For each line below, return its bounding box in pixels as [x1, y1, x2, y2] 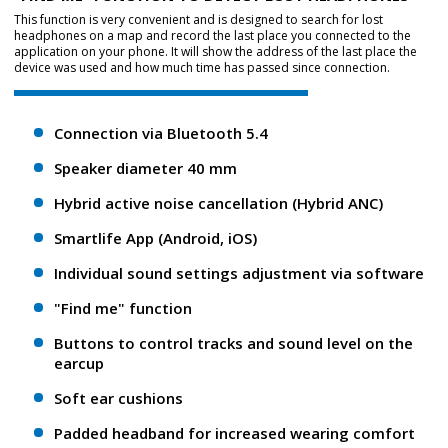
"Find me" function [54, 298, 192, 319]
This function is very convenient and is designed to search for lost [14, 11, 383, 29]
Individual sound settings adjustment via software [54, 263, 424, 284]
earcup [54, 353, 104, 374]
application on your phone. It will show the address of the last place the [14, 43, 417, 61]
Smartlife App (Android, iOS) [54, 228, 257, 249]
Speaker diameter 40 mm [54, 158, 237, 179]
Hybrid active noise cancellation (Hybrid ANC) [54, 193, 383, 214]
